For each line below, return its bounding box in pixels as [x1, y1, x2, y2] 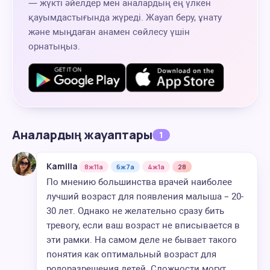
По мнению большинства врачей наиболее [46, 177, 232, 187]
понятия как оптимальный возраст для [46, 249, 216, 260]
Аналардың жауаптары [12, 127, 152, 143]
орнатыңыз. [28, 41, 80, 52]
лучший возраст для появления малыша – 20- [46, 191, 243, 202]
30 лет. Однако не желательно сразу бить [46, 206, 224, 216]
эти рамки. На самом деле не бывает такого [46, 234, 237, 245]
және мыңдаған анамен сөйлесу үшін [28, 27, 190, 37]
